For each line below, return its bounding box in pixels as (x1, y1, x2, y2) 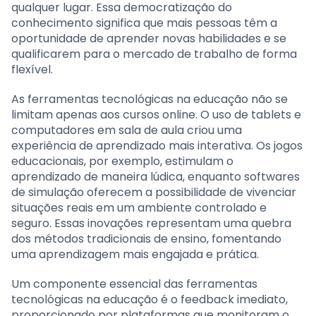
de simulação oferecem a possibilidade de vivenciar (11, 183, 296, 200)
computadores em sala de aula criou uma (11, 121, 242, 138)
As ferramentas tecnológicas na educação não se (11, 90, 288, 107)
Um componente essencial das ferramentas (11, 275, 257, 292)
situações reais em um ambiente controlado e (11, 199, 267, 216)
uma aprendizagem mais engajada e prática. (11, 245, 259, 262)
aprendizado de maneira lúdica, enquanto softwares (11, 168, 300, 185)
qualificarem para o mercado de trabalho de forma (11, 45, 297, 62)
